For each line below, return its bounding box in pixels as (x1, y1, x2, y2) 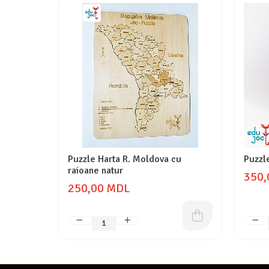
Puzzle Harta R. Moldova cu (68, 153, 181, 165)
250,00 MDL (68, 181, 130, 196)
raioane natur (68, 165, 123, 177)
